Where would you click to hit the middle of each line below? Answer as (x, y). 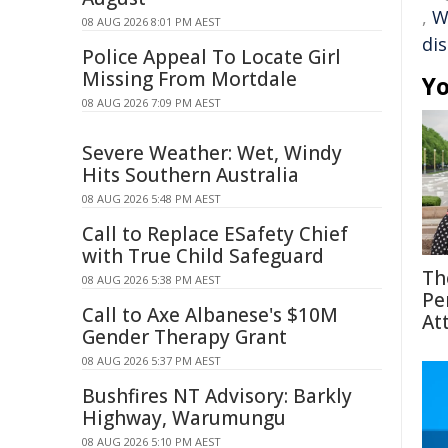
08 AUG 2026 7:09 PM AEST (151, 102)
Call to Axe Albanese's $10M (210, 315)
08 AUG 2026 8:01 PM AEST (151, 21)
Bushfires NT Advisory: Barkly (217, 396)
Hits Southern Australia (190, 175)
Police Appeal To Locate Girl (211, 57)
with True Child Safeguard (203, 256)
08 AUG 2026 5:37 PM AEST (151, 360)
